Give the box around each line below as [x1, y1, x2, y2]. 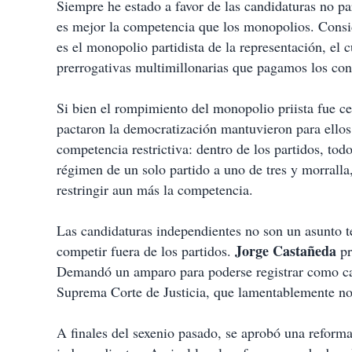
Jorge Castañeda [235, 240, 336, 261]
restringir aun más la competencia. [57, 180, 253, 199]
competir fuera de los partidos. [57, 241, 235, 260]
